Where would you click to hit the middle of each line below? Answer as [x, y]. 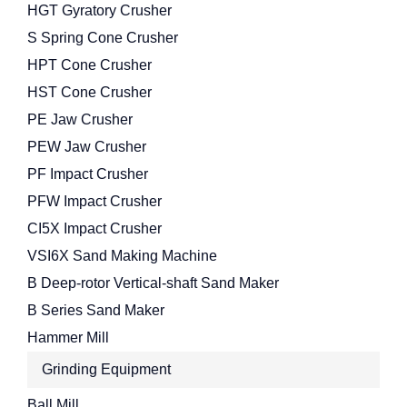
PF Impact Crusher [88, 174]
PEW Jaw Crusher [87, 146]
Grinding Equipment [106, 369]
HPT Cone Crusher [89, 65]
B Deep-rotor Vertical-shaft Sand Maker [153, 283]
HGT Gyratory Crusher [99, 10]
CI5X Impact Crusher [94, 228]
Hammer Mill [68, 337]
